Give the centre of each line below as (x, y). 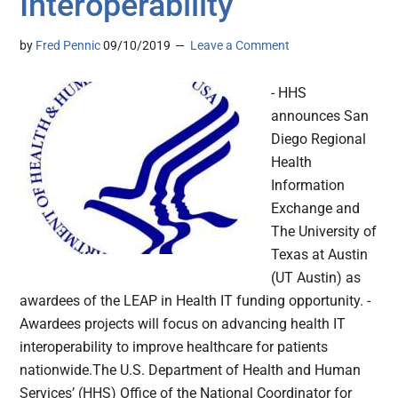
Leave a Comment (240, 46)
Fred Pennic (68, 46)
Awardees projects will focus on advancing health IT (183, 324)
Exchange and (316, 209)
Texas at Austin (320, 255)
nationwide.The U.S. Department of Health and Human (191, 370)
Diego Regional (319, 139)
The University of (324, 232)
